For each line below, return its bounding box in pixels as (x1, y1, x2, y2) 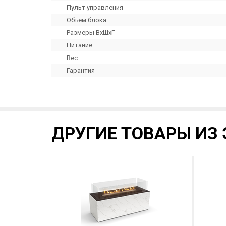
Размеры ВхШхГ (67, 29, 115, 36)
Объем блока (67, 16, 106, 24)
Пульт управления (67, 4, 123, 11)
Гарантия (67, 67, 95, 74)
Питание (67, 41, 92, 49)
